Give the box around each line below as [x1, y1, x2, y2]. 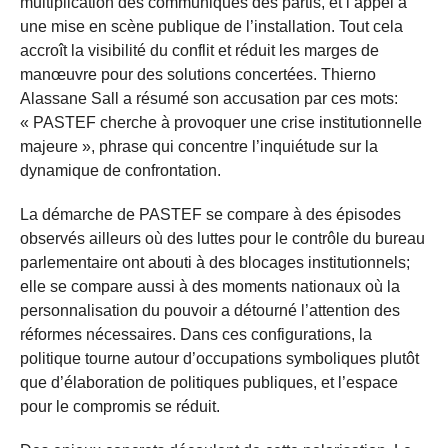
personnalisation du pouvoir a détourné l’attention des [20, 301, 400, 319]
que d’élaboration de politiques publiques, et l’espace [20, 373, 398, 391]
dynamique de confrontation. [20, 161, 221, 179]
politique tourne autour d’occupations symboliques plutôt [20, 349, 419, 367]
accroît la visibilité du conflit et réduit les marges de [20, 41, 379, 59]
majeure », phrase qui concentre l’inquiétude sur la [20, 137, 378, 155]
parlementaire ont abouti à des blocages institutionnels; [20, 253, 410, 271]
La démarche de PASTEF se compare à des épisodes [20, 205, 401, 223]
